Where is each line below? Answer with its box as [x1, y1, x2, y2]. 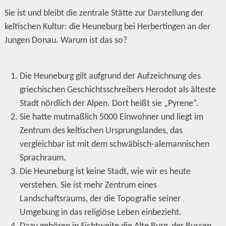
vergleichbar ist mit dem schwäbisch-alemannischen [20, 140, 210, 150]
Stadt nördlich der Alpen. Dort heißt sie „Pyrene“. [20, 99, 199, 109]
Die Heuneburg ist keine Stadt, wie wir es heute [20, 167, 191, 177]
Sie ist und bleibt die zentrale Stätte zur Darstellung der [4, 9, 203, 19]
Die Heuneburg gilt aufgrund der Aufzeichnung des [20, 72, 201, 82]
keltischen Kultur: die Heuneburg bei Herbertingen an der [4, 22, 210, 32]
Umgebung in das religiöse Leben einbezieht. [20, 208, 182, 218]
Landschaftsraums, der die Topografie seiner [20, 194, 181, 204]
